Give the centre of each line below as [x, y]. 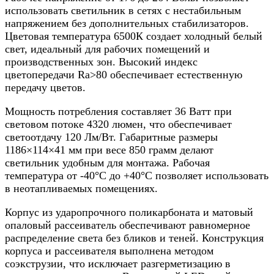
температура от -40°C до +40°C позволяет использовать [137, 176]
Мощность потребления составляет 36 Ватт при [118, 112]
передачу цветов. [45, 88]
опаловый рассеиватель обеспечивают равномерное [128, 225]
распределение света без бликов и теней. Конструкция [134, 238]
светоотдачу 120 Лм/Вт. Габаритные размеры [111, 137]
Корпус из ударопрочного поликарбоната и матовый [129, 213]
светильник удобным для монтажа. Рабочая [107, 163]
